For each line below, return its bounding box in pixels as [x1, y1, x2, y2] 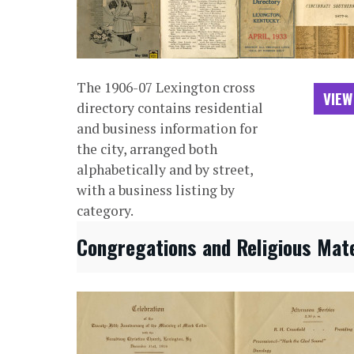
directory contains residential [76, 99, 263, 118]
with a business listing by [76, 181, 235, 200]
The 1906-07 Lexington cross [76, 78, 255, 97]
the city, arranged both [76, 140, 217, 159]
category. [76, 201, 134, 220]
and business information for [76, 119, 258, 138]
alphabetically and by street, [76, 160, 253, 179]
